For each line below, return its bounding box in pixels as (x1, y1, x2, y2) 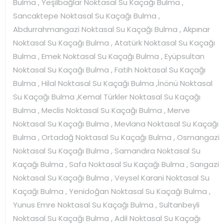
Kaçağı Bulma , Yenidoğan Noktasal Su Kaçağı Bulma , (13, 185, 210, 196)
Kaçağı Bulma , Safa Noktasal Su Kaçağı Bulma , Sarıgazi (13, 158, 219, 169)
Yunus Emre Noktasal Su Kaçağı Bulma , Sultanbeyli (13, 199, 199, 210)
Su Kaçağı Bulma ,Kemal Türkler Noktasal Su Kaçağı (13, 91, 200, 102)
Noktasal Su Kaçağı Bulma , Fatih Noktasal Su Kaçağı (13, 64, 205, 75)
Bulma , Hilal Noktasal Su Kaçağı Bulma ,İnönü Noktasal (13, 77, 212, 88)
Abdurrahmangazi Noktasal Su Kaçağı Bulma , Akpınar (13, 23, 210, 34)
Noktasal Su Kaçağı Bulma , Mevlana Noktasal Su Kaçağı (13, 118, 218, 129)
